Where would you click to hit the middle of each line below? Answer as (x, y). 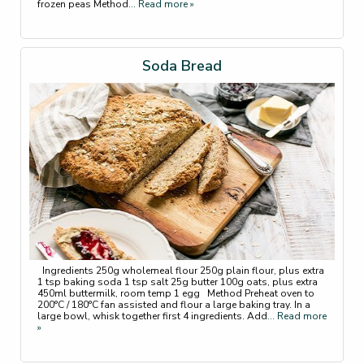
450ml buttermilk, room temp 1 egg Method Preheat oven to (176, 294)
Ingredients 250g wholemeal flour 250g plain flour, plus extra (181, 271)
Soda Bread (182, 66)
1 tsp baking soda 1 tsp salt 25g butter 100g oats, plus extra (178, 282)
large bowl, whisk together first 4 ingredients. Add (152, 316)
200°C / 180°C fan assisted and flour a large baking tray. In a (174, 305)
